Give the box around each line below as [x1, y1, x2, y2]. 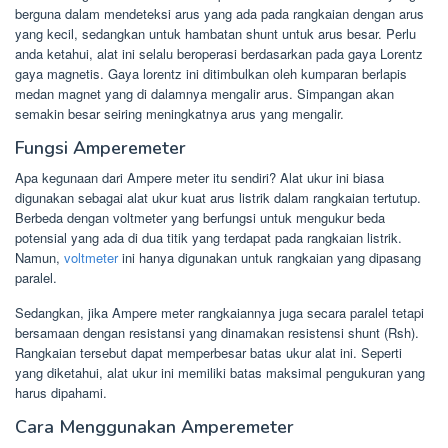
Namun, [15, 248, 64, 267]
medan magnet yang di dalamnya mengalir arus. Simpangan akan [15, 84, 394, 103]
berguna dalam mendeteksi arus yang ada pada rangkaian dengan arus [15, 4, 424, 23]
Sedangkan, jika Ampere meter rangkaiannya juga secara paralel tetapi [15, 303, 424, 322]
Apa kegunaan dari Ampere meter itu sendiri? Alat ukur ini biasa [15, 168, 384, 187]
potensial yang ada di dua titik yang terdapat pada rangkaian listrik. [15, 228, 402, 247]
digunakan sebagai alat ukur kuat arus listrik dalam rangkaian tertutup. [15, 188, 421, 207]
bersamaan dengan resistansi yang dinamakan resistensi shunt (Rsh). [15, 323, 419, 342]
